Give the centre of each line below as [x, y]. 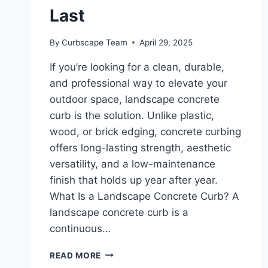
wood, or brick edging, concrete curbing [145, 131]
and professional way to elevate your [138, 83]
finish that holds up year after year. [134, 180]
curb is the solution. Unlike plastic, [132, 115]
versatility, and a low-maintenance [133, 164]
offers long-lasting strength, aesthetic [140, 147]
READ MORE [76, 255]
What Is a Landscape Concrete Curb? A [144, 196]
